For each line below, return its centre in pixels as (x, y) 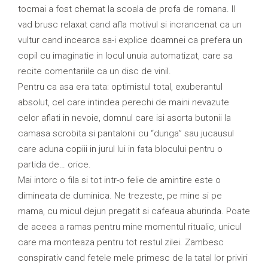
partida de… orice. (54, 165)
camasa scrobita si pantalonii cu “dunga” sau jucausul (126, 134)
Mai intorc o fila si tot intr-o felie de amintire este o (119, 180)
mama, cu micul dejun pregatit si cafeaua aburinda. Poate (134, 211)
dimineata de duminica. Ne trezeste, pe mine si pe (120, 196)
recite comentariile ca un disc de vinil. (95, 71)
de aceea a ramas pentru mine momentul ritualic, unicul (130, 227)
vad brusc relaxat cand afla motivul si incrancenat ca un (130, 25)
